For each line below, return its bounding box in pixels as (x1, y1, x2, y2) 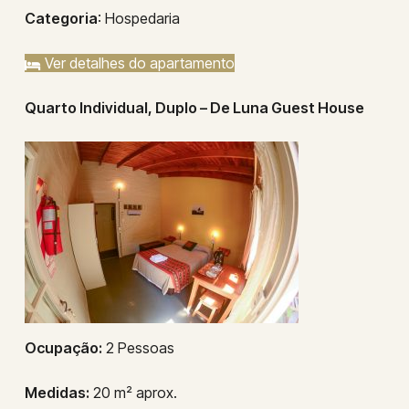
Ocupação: (24, 339, 102, 357)
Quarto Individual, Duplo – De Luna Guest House (24, 99, 364, 117)
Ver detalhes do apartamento (40, 54, 235, 72)
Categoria (24, 9, 98, 27)
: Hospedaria (97, 9, 180, 27)
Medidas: (24, 383, 89, 402)
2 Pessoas (101, 339, 174, 357)
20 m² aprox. (89, 383, 177, 402)
